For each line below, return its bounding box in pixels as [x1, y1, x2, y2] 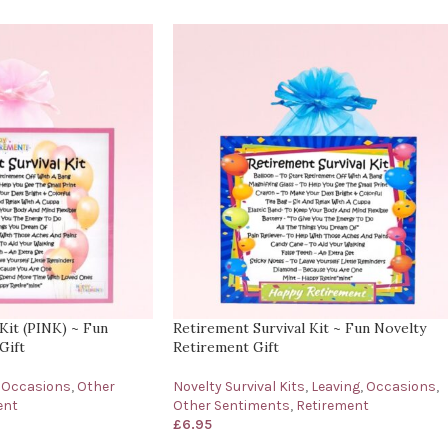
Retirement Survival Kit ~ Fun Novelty [173, 318, 426, 337]
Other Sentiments [173, 396, 290, 414]
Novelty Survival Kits [173, 377, 305, 395]
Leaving [311, 377, 360, 395]
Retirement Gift [173, 337, 279, 356]
